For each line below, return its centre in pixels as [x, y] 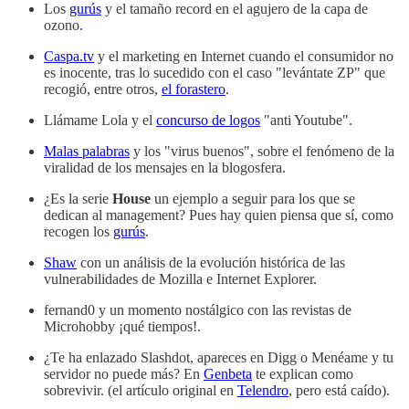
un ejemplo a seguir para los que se [253, 198]
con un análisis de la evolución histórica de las [211, 262]
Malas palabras [87, 151]
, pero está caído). [339, 390]
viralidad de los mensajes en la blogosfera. [165, 167]
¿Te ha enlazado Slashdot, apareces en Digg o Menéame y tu [219, 357]
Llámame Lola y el [100, 120]
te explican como [303, 373]
